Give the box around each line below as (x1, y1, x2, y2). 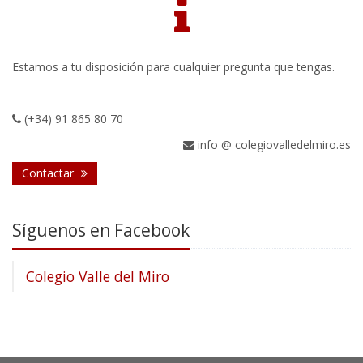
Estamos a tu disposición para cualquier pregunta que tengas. (12, 59, 335, 75)
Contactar (22, 165, 77, 181)
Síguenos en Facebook (12, 219, 190, 242)
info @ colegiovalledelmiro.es (194, 137, 351, 153)
